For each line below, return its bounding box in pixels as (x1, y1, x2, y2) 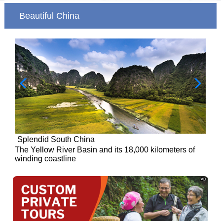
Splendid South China (17, 135, 95, 144)
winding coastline (15, 154, 76, 163)
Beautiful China (19, 10, 79, 21)
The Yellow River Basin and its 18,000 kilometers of (15, 146, 195, 154)
